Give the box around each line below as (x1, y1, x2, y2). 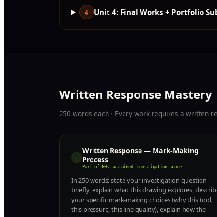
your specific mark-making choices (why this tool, (71, 195, 213, 204)
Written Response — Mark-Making (82, 145, 199, 155)
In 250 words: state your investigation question (71, 175, 207, 185)
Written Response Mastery (59, 86, 212, 103)
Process (82, 155, 108, 164)
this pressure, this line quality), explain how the (71, 204, 206, 214)
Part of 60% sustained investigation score (82, 164, 182, 169)
